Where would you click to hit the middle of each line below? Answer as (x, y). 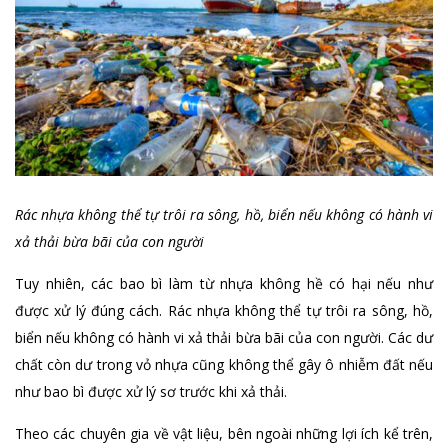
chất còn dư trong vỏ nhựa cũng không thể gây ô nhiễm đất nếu (224, 364)
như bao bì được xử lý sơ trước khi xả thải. (151, 391)
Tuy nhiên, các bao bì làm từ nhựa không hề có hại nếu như (224, 283)
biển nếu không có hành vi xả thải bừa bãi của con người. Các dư (224, 337)
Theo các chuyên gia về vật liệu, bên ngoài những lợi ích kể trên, (224, 433)
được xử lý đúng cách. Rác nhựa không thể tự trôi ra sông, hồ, (224, 310)
